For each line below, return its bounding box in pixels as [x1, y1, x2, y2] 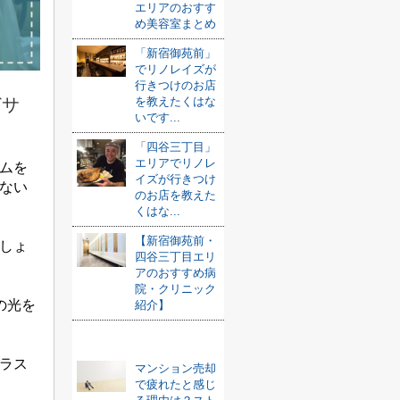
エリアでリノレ [135, 156, 216, 170]
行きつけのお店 [135, 79, 216, 92]
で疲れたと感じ [135, 378, 216, 391]
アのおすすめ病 [135, 266, 216, 279]
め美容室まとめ [135, 17, 216, 30]
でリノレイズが [135, 62, 216, 76]
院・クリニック [135, 282, 216, 296]
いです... [135, 111, 180, 124]
